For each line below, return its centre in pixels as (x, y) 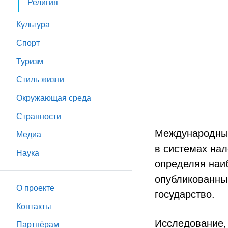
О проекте (35, 188)
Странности (39, 116)
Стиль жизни (40, 80)
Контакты (34, 206)
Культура (33, 25)
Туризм (30, 61)
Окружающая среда (54, 98)
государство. (185, 195)
